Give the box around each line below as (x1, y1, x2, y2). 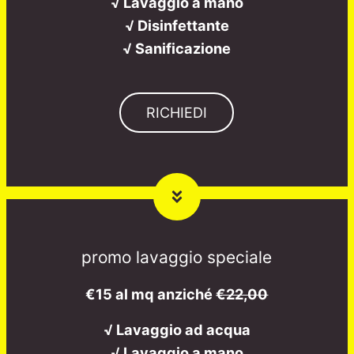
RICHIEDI (146, 104, 208, 122)
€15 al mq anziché (85, 285, 217, 303)
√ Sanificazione (122, 39, 232, 57)
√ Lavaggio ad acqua (103, 321, 250, 339)
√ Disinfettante (124, 16, 229, 34)
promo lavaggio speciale (81, 247, 273, 268)
